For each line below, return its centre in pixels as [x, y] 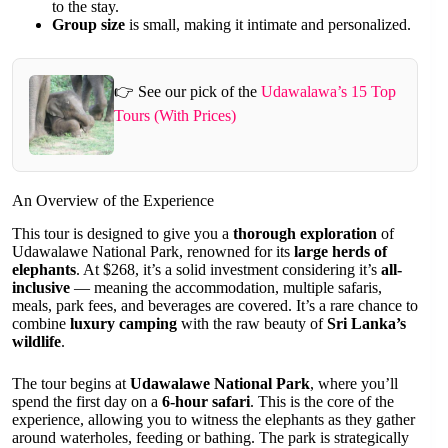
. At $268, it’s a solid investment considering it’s [228, 269]
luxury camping [123, 323]
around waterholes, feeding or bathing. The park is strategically [210, 437]
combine [41, 323]
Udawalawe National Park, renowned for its [153, 251]
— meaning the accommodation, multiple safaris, [226, 287]
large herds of [340, 251]
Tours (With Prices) [174, 116]
